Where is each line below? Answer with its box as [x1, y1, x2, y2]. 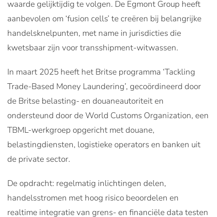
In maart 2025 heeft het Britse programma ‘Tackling [7, 66, 195, 77]
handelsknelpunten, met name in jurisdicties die [7, 27, 181, 39]
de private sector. [7, 153, 70, 165]
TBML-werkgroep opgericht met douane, [7, 124, 155, 136]
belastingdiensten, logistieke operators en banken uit [7, 139, 201, 150]
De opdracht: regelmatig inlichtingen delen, [7, 177, 166, 189]
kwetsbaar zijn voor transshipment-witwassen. [7, 42, 178, 53]
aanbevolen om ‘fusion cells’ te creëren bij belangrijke [7, 13, 201, 24]
